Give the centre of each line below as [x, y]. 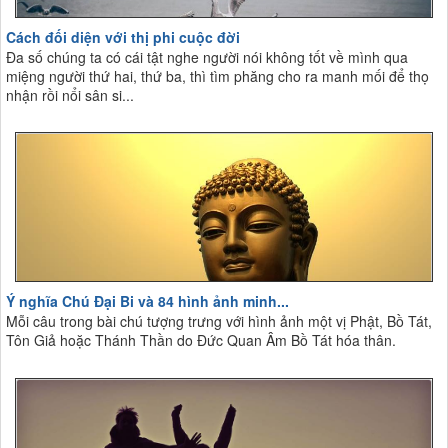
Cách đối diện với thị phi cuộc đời [123, 36]
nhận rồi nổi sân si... [70, 94]
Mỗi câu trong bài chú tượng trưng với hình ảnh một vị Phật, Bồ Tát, [219, 321]
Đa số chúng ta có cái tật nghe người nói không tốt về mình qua [207, 56]
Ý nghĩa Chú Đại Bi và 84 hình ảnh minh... [147, 301]
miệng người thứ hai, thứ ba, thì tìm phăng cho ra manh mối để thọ [217, 75]
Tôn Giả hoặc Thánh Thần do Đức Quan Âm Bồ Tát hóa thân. [201, 340]
